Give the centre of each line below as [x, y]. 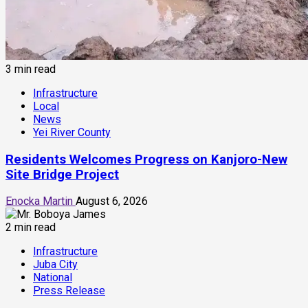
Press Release [69, 291]
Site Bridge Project [62, 174]
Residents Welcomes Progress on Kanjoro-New [146, 159]
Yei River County [72, 132]
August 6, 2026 [112, 201]
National [53, 278]
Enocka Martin [41, 201]
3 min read [31, 69]
